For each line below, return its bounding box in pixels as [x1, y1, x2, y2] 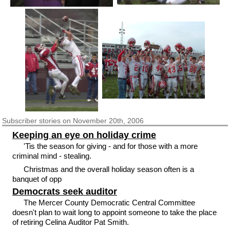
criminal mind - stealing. [12, 151, 91, 160]
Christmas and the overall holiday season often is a [24, 165, 195, 174]
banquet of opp [12, 175, 62, 183]
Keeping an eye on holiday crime [12, 129, 156, 140]
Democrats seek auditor [12, 186, 117, 197]
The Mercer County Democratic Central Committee [24, 198, 196, 207]
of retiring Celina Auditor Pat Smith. [12, 217, 129, 226]
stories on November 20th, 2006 [39, 116, 144, 125]
